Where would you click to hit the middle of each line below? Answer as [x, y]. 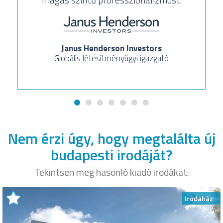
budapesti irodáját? [111, 155]
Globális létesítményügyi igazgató [111, 58]
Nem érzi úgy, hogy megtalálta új [111, 138]
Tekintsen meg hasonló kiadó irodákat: [111, 172]
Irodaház [199, 199]
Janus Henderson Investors [111, 49]
